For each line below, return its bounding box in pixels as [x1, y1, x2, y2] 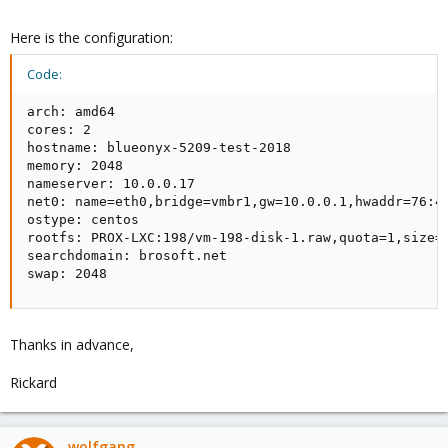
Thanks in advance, [10, 335, 134, 354]
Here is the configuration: [10, 28, 173, 47]
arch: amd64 [27, 104, 115, 119]
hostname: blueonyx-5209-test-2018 [27, 140, 291, 155]
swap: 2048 [27, 266, 107, 281]
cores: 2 [27, 122, 91, 137]
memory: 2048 [27, 158, 123, 173]
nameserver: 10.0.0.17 [27, 176, 195, 191]
